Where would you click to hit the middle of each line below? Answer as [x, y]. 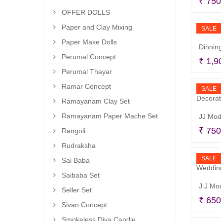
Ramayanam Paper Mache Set [110, 116]
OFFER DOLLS [86, 12]
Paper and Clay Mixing [97, 27]
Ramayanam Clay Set [96, 101]
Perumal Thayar [87, 72]
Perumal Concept [89, 57]
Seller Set [77, 190]
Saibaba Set [81, 175]
